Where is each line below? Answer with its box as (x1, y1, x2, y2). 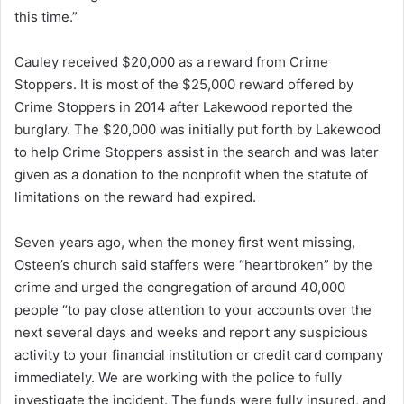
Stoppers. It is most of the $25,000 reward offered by (14, 75, 353, 93)
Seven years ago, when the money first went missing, (14, 233, 355, 251)
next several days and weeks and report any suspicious (14, 323, 368, 341)
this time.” (14, 7, 78, 25)
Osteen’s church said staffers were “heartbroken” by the (14, 255, 372, 273)
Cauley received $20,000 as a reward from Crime (14, 52, 328, 70)
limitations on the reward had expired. (14, 188, 256, 206)
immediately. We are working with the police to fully (14, 368, 342, 386)
